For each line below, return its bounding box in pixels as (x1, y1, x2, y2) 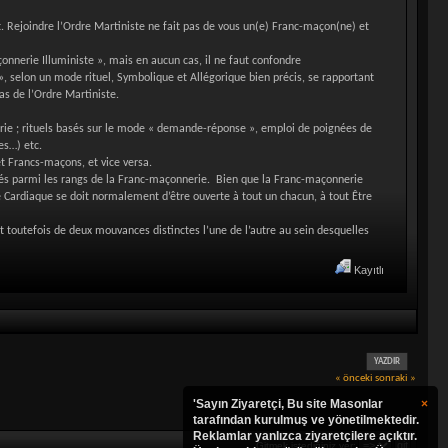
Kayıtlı (350, 264, 384, 277)
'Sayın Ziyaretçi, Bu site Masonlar (193, 397, 383, 411)
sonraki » (374, 372, 416, 384)
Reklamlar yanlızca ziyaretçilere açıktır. (193, 429, 417, 443)
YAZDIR (374, 356, 401, 366)
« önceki (334, 372, 373, 384)
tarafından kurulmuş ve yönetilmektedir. (193, 413, 419, 427)
